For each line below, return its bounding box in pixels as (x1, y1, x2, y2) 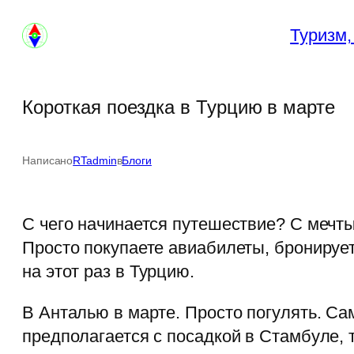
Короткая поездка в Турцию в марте (22, 96, 335, 119)
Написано (22, 154, 73, 168)
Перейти (6, 7, 73, 27)
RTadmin (73, 154, 117, 168)
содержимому (6, 55, 115, 74)
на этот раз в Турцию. (22, 262, 194, 282)
